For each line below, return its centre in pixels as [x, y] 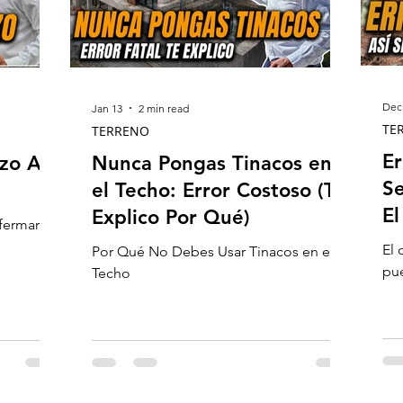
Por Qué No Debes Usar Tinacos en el [213, 251]
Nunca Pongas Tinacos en [212, 163]
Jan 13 [107, 108]
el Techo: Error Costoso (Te [219, 190]
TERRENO [121, 131]
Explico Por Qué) [171, 217]
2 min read [164, 108]
